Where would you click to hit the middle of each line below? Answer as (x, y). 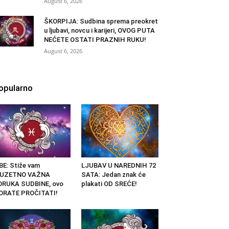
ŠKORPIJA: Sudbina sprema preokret (101, 21)
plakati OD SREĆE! (109, 184)
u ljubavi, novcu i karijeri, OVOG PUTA (99, 31)
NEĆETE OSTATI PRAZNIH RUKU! (95, 40)
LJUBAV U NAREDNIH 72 (118, 166)
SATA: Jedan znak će (113, 175)
